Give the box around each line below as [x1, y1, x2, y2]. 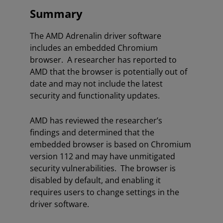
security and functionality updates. [30, 90, 160, 101]
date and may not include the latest [30, 78, 163, 89]
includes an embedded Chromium [30, 42, 158, 53]
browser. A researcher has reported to [30, 54, 177, 65]
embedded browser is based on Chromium [30, 139, 191, 150]
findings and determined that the [30, 127, 154, 138]
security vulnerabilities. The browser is [30, 163, 176, 174]
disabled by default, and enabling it [30, 175, 161, 186]
